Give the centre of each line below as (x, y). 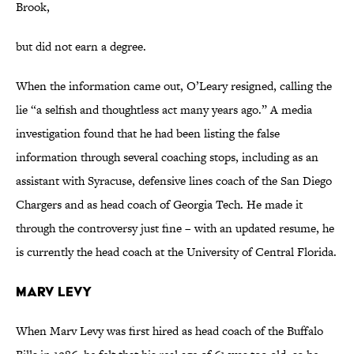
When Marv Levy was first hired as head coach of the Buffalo (169, 331)
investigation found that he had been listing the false (148, 134)
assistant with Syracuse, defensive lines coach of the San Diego (174, 181)
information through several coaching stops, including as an (167, 157)
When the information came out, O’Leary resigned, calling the (174, 86)
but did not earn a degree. (81, 47)
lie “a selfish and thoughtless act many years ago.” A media (164, 110)
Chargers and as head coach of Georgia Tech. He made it (159, 205)
